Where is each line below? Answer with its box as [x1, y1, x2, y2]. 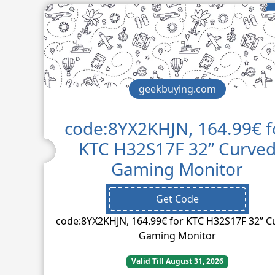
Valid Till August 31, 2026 [131, 256, 223, 267]
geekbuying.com [138, 82, 216, 96]
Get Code [155, 192, 199, 206]
